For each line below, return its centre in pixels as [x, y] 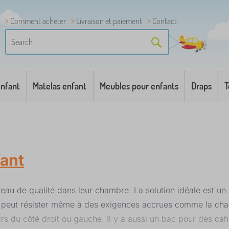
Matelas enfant [60, 86]
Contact [165, 21]
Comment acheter [38, 21]
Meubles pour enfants [139, 86]
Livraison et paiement [109, 21]
